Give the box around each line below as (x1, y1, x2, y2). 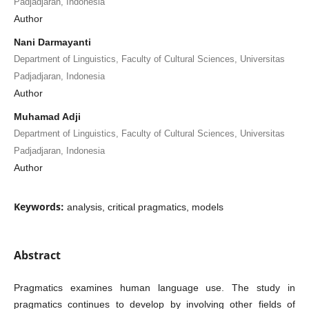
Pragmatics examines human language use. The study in (13, 281, 296, 293)
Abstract (13, 247, 61, 263)
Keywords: (13, 199, 67, 213)
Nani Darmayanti (13, 36, 91, 48)
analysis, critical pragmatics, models (66, 201, 223, 212)
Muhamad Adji (13, 110, 81, 122)
